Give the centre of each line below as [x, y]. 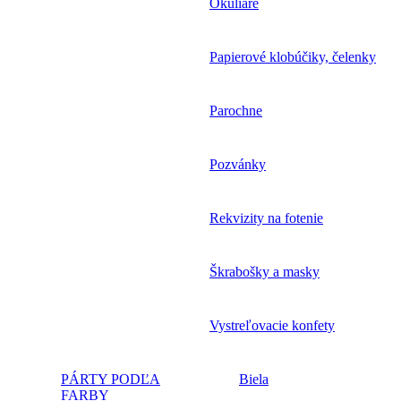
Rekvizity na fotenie [266, 218]
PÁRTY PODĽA [111, 379]
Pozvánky [238, 164]
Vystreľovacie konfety [272, 325]
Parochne [236, 110]
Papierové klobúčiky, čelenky [293, 56]
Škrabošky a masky [264, 271]
